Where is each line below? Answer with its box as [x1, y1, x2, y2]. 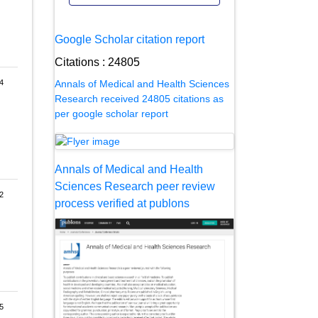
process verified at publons [55, 197, 190, 209]
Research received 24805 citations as [55, 92, 224, 104]
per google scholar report [55, 107, 168, 119]
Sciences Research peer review [55, 180, 215, 192]
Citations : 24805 [55, 55, 140, 68]
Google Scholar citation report [55, 33, 204, 45]
